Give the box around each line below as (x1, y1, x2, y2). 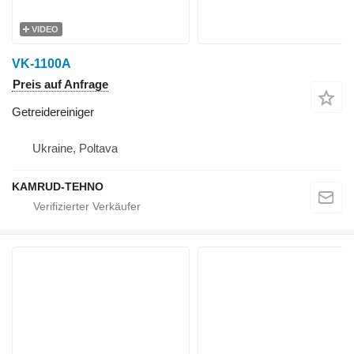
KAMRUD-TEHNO (12, 180, 104, 194)
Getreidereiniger (12, 105, 94, 119)
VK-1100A (12, 57, 71, 71)
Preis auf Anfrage (13, 77, 108, 92)
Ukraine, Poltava (32, 141, 118, 156)
